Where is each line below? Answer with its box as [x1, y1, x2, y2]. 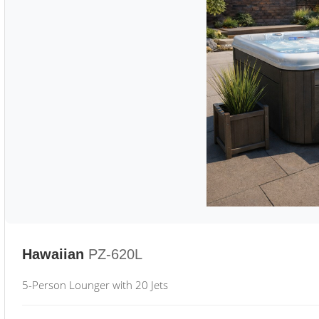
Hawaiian [22, 246, 84, 262]
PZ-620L [88, 246, 142, 262]
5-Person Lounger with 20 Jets [22, 278, 168, 292]
